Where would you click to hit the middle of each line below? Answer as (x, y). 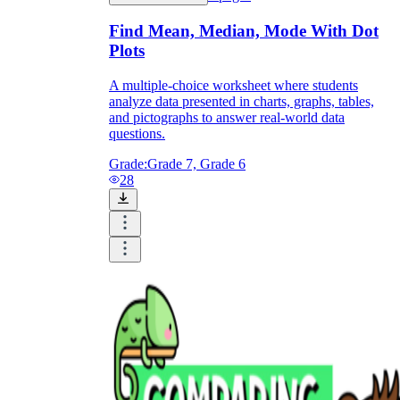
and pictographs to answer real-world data (227, 118)
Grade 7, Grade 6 (196, 164)
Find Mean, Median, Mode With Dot (244, 31)
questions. (137, 134)
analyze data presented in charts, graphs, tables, (242, 102)
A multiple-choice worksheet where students (233, 86)
